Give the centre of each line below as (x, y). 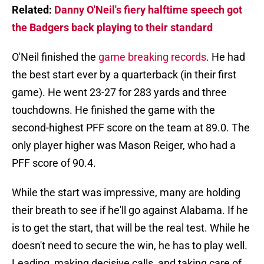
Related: (33, 10)
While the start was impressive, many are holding (126, 193)
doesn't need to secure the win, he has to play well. (130, 246)
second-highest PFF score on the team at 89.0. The (131, 128)
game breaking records (152, 57)
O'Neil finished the (55, 57)
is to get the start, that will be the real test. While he (131, 228)
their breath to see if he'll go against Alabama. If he (130, 210)
